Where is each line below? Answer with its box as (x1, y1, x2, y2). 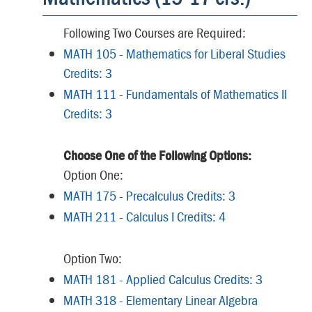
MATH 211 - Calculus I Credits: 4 (63, 208, 226, 225)
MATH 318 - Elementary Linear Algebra (63, 291, 258, 309)
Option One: (63, 166, 126, 183)
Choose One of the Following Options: (63, 146, 251, 164)
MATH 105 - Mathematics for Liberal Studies (63, 45, 286, 62)
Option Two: (63, 249, 122, 267)
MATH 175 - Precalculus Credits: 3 (63, 187, 235, 204)
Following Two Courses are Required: (63, 24, 246, 41)
